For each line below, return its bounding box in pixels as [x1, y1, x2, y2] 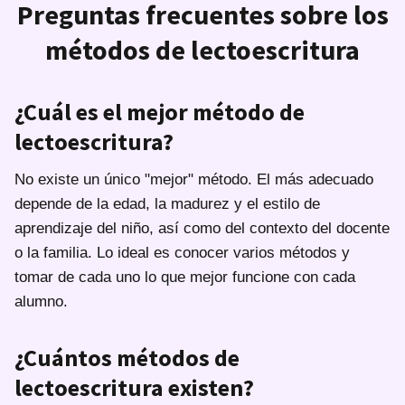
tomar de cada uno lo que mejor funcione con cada [14, 268, 355, 286]
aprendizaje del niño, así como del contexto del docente [14, 219, 390, 237]
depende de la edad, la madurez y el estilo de [14, 194, 320, 212]
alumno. [14, 292, 68, 310]
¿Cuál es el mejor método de [14, 96, 305, 127]
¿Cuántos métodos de [14, 342, 240, 372]
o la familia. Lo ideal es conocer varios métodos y [14, 243, 350, 261]
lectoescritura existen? [14, 372, 254, 402]
